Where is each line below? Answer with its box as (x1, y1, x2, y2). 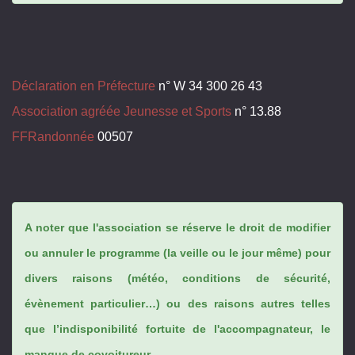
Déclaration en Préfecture (12, 78, 155, 93)
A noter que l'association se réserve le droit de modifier (25, 220, 330, 234)
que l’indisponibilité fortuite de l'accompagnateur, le (25, 322, 330, 335)
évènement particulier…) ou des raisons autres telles (25, 296, 330, 310)
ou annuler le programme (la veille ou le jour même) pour (25, 246, 330, 259)
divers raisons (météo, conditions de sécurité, (25, 271, 330, 284)
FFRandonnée (12, 129, 94, 143)
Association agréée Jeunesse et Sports (12, 104, 231, 118)
